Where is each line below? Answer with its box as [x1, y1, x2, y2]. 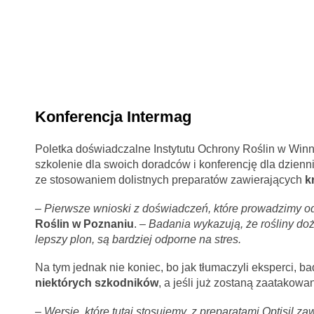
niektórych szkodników [34, 277, 158, 289]
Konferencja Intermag [34, 108, 191, 126]
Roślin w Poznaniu [34, 217, 134, 230]
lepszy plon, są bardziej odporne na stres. [34, 233, 241, 245]
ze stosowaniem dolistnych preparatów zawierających [34, 174, 305, 186]
